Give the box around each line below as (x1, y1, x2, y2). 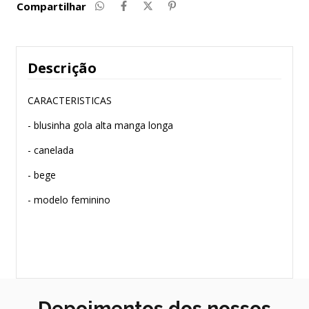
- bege (28, 168, 56, 181)
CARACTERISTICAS (28, 93, 112, 107)
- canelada (28, 143, 74, 157)
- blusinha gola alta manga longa (28, 118, 173, 132)
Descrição (28, 58, 97, 77)
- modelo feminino (28, 192, 113, 206)
